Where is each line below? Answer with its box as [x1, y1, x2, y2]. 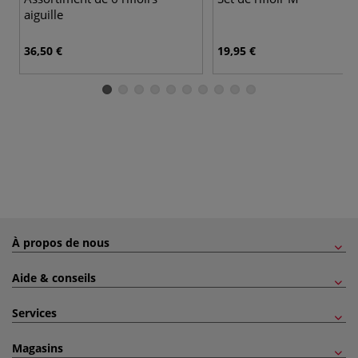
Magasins [12, 340, 63, 356]
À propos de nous [12, 234, 109, 250]
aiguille [24, 6, 63, 22]
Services [12, 304, 57, 320]
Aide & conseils [12, 269, 96, 285]
